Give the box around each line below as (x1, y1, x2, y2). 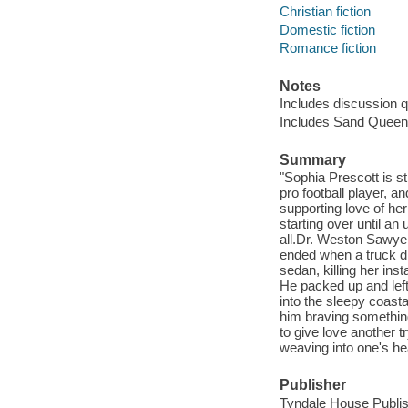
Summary (279, 151, 346, 168)
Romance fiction (279, 40, 376, 56)
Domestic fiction (279, 22, 375, 38)
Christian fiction (279, 4, 371, 20)
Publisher (279, 377, 346, 393)
